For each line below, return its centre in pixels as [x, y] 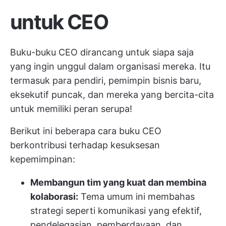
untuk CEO [59, 22]
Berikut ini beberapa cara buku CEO [86, 131]
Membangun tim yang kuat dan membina [118, 182]
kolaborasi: [54, 196]
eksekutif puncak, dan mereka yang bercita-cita [112, 95]
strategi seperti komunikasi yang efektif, [116, 211]
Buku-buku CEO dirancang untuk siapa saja [102, 52]
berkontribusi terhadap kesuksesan [85, 145]
